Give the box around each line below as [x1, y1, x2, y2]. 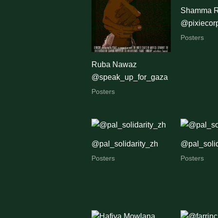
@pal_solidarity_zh [91, 139, 158, 148]
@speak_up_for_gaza [91, 73, 168, 81]
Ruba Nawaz [91, 60, 137, 69]
